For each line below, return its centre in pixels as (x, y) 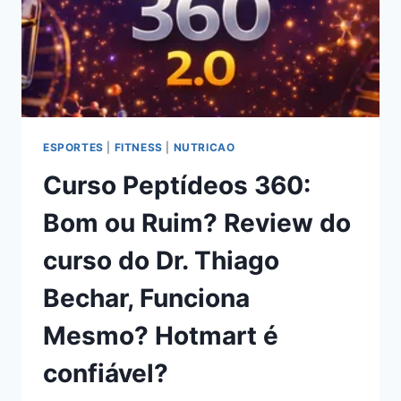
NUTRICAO (204, 147)
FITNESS (138, 147)
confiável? (106, 373)
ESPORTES (73, 147)
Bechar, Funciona (146, 298)
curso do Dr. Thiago (161, 260)
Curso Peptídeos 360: (177, 185)
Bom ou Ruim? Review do (197, 222)
